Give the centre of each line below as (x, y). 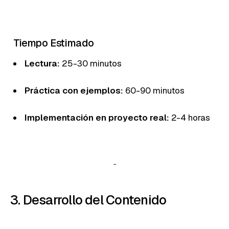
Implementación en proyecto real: (97, 117)
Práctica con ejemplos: (74, 90)
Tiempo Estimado (54, 43)
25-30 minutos (91, 63)
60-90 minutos (154, 90)
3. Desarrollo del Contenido (88, 200)
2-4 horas (190, 117)
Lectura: (42, 63)
